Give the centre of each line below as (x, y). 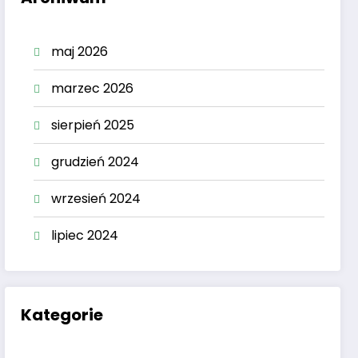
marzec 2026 (93, 89)
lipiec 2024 (85, 236)
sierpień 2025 (93, 125)
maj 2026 (80, 52)
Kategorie (62, 314)
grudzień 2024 (95, 162)
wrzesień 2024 (96, 199)
